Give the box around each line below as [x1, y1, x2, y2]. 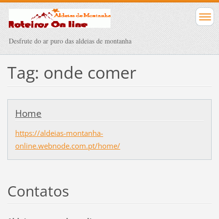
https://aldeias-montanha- [15, 128, 103, 138]
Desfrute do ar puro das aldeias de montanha [9, 36, 131, 45]
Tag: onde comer [7, 61, 136, 84]
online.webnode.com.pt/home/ [15, 140, 120, 151]
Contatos [7, 180, 69, 201]
